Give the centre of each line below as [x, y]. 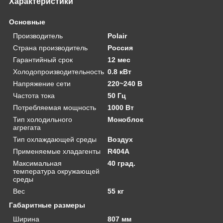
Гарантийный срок [43, 59]
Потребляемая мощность [55, 107]
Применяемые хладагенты [57, 151]
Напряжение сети [42, 83]
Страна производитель [50, 48]
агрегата [27, 127]
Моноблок [126, 119]
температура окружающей [56, 171]
